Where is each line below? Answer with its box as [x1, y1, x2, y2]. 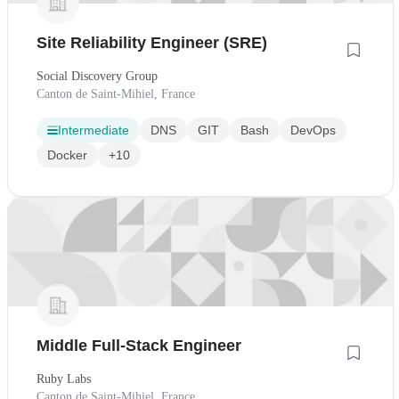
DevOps [290, 123, 336, 138]
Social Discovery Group [37, 69, 158, 84]
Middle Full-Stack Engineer [37, 337, 241, 355]
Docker [47, 148, 87, 163]
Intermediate [58, 123, 129, 138]
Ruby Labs [37, 372, 91, 387]
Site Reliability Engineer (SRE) [37, 34, 267, 53]
